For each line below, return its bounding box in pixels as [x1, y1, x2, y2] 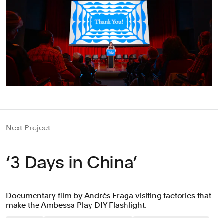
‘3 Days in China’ [6, 151, 137, 173]
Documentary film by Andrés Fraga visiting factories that [6, 190, 211, 200]
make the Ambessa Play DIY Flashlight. [6, 200, 146, 210]
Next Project [6, 123, 50, 132]
